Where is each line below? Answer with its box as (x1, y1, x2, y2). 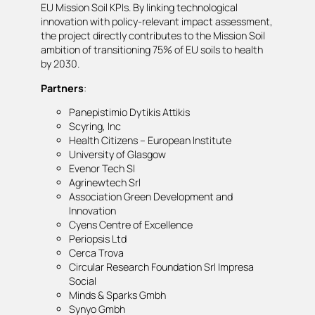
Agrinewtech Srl (69, 175, 141, 189)
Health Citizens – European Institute (69, 133, 231, 147)
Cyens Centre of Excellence (69, 217, 193, 231)
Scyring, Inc (69, 119, 121, 133)
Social (69, 274, 96, 288)
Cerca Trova (69, 245, 124, 259)
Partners (41, 81, 84, 95)
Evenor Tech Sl (69, 161, 135, 175)
